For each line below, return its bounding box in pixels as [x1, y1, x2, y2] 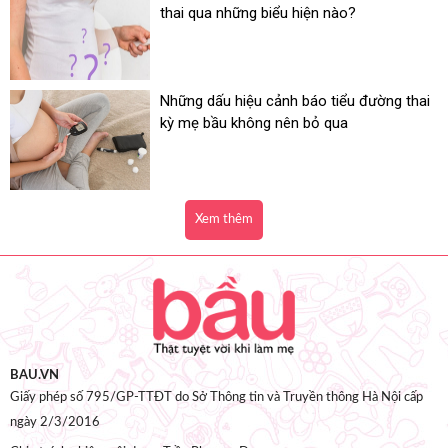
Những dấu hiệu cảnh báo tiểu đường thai [160, 92, 430, 111]
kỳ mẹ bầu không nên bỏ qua [160, 114, 348, 133]
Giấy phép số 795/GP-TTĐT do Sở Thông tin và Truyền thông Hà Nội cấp [10, 391, 423, 405]
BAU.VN [10, 369, 59, 383]
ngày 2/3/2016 [10, 416, 100, 430]
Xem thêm [195, 213, 253, 227]
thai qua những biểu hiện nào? [160, 4, 356, 23]
